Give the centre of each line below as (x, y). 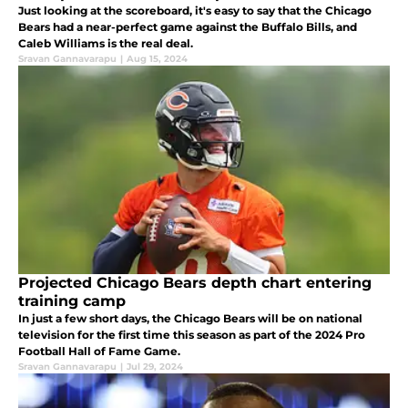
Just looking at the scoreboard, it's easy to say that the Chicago (195, 11)
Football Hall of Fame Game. (99, 352)
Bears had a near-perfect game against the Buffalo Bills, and (188, 27)
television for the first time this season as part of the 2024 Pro (192, 335)
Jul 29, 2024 (155, 367)
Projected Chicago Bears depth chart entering (195, 283)
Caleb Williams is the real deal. (106, 44)
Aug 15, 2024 (157, 59)
